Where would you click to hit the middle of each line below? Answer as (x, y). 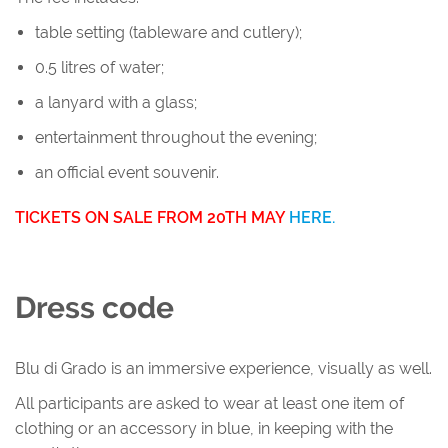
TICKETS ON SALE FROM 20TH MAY (152, 217)
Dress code (94, 307)
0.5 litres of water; (99, 67)
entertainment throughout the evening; (176, 137)
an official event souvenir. (127, 172)
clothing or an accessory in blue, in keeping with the (204, 428)
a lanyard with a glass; (116, 102)
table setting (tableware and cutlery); (168, 32)
